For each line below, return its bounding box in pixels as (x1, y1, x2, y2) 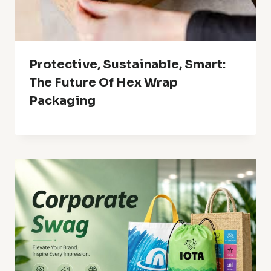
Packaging (29, 93, 96, 108)
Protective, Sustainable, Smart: (29, 56, 226, 72)
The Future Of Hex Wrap (29, 74, 178, 90)
